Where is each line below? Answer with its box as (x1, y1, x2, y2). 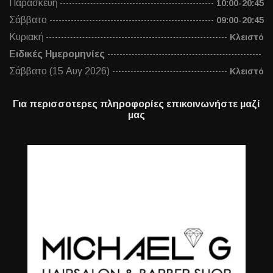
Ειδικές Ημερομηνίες (9, 49, 105, 60)
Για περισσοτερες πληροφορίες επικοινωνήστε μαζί (13, 99, 260, 110)
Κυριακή (9, 32, 43, 43)
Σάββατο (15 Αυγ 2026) (9, 66, 110, 77)
